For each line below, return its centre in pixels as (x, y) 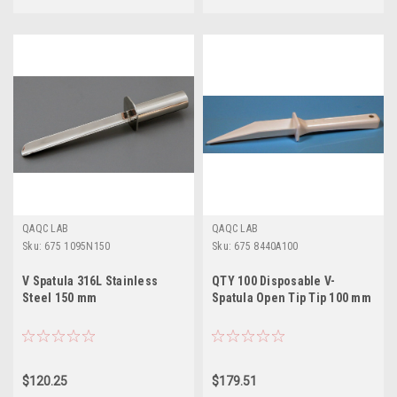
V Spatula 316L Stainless (90, 280)
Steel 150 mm (59, 297)
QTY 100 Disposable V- (274, 280)
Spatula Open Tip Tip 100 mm (292, 297)
